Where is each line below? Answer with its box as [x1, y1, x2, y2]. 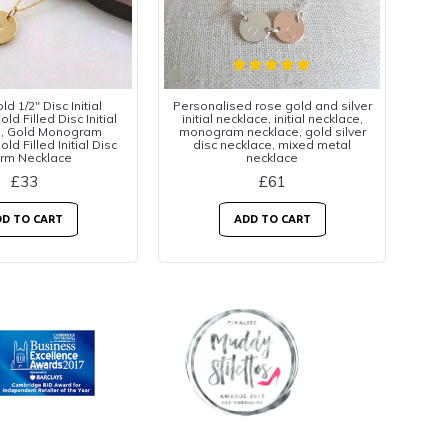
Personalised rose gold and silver [172, 98, 372, 114]
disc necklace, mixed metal [193, 137, 351, 153]
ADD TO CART [233, 213, 311, 226]
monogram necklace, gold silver [178, 124, 366, 140]
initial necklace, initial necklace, [181, 111, 363, 127]
